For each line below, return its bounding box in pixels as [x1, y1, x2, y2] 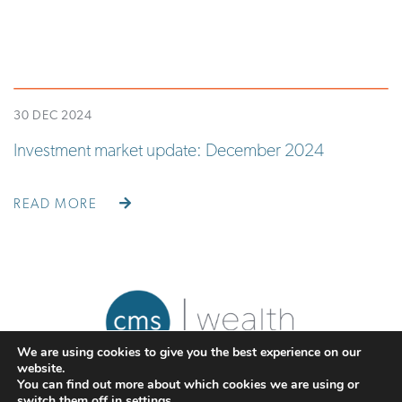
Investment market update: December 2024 [13, 143, 324, 162]
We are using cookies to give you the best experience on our [17, 344, 361, 361]
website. [17, 360, 65, 377]
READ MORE [13, 198, 101, 213]
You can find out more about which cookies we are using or [17, 376, 359, 393]
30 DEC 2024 [13, 109, 92, 124]
